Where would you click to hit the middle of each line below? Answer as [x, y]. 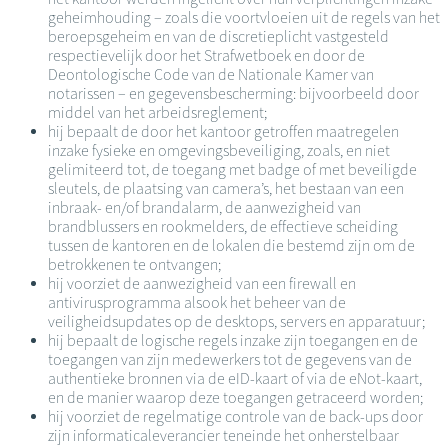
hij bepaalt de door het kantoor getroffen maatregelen [223, 132]
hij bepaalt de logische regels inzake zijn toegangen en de [233, 341]
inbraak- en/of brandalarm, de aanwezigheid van [204, 208]
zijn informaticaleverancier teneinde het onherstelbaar [223, 436]
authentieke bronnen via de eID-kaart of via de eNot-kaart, [235, 379]
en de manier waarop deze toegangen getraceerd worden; [235, 398]
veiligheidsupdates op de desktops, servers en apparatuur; [236, 322]
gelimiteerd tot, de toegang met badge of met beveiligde [232, 170]
